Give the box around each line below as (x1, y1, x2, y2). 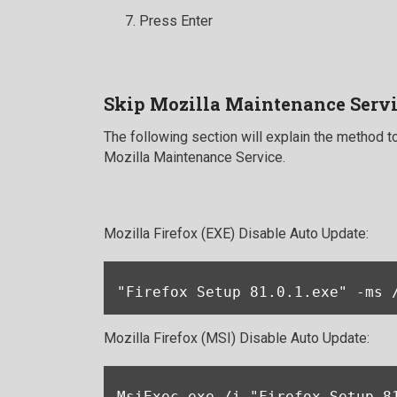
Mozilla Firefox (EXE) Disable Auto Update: (104, 225, 369, 243)
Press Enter (139, 12, 213, 30)
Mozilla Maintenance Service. (104, 149, 285, 167)
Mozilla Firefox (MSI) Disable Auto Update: (104, 330, 370, 347)
